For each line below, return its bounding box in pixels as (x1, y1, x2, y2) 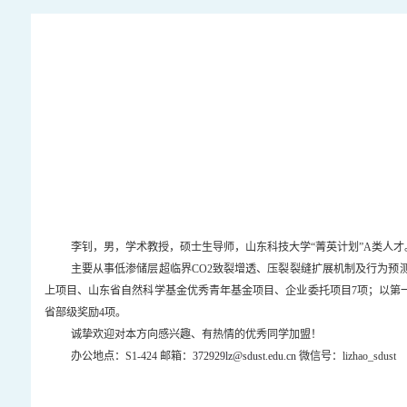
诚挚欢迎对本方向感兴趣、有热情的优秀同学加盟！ (70, 327, 322, 341)
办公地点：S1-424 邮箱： (70, 349, 193, 362)
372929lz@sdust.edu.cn (192, 349, 296, 362)
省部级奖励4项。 (44, 305, 126, 319)
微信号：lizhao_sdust (295, 349, 396, 362)
